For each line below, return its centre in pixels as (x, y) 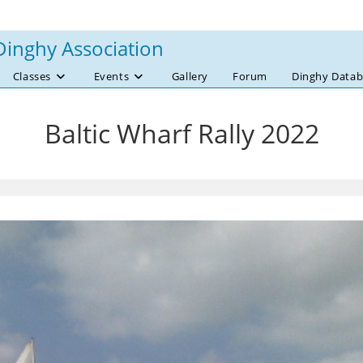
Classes (32, 76)
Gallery (190, 76)
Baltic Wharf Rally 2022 (181, 133)
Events (111, 76)
